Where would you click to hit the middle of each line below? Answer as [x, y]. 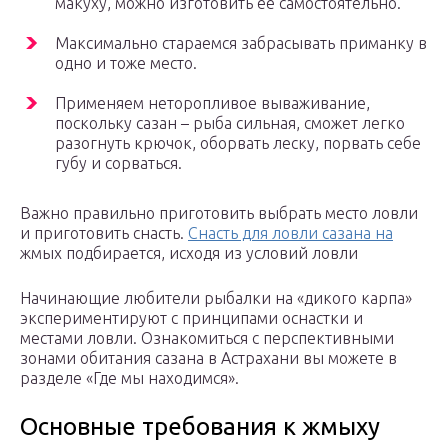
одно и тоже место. [126, 63]
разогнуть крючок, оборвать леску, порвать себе [238, 143]
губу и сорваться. [118, 163]
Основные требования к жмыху [200, 427]
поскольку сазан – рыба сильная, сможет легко [230, 123]
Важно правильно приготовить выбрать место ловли [219, 213]
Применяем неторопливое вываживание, [212, 103]
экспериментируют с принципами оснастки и [191, 318]
